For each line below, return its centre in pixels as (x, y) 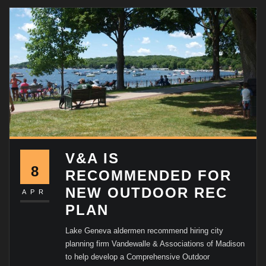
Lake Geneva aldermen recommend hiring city (145, 231)
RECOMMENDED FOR (149, 175)
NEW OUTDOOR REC (147, 192)
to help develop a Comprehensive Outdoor (138, 257)
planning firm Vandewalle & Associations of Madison (155, 244)
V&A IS (93, 158)
